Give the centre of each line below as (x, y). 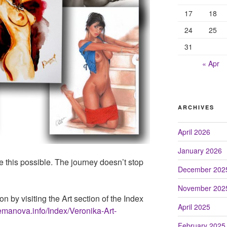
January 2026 (200, 150)
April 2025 (194, 206)
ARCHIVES (196, 107)
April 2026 (194, 131)
